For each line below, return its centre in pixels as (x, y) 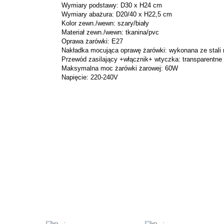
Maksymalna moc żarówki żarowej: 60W (116, 68)
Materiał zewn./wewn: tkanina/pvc (106, 32)
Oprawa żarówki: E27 (88, 41)
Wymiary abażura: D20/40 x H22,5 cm (113, 14)
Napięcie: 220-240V (86, 77)
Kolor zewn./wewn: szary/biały (101, 23)
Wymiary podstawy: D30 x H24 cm (108, 5)
